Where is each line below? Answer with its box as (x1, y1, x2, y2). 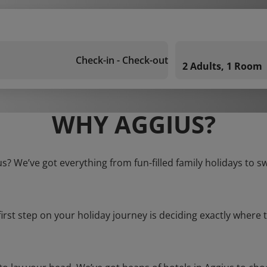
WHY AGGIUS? (51, 108, 216, 141)
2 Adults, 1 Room (182, 60, 262, 73)
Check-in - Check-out (76, 54, 168, 67)
